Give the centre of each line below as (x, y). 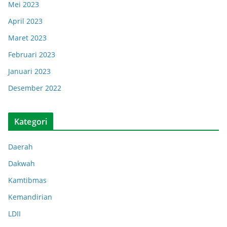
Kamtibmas (27, 180)
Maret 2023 (27, 38)
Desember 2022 (35, 88)
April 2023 (25, 21)
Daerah (21, 147)
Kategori (31, 122)
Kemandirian (30, 197)
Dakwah (22, 163)
